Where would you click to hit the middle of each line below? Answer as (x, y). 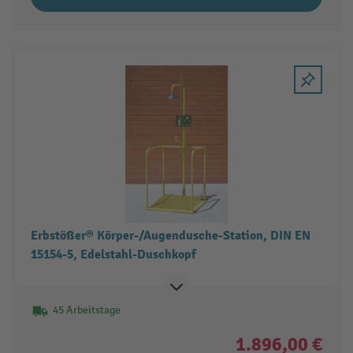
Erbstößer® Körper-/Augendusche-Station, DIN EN (170, 236)
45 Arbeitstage (86, 310)
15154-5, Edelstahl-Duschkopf (113, 255)
